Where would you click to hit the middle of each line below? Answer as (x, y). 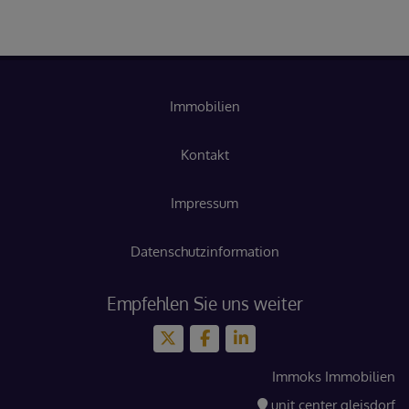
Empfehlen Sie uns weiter (204, 303)
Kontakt (204, 155)
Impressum (204, 203)
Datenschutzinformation (204, 252)
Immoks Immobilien (334, 376)
